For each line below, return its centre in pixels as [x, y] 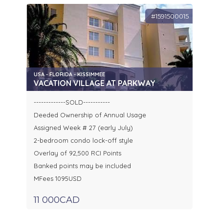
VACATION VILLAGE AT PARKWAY [95, 83]
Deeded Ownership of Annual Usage [90, 115]
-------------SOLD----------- [72, 102]
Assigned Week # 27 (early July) [83, 128]
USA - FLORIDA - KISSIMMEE [69, 75]
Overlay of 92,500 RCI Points [77, 153]
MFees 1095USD [58, 179]
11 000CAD [57, 200]
